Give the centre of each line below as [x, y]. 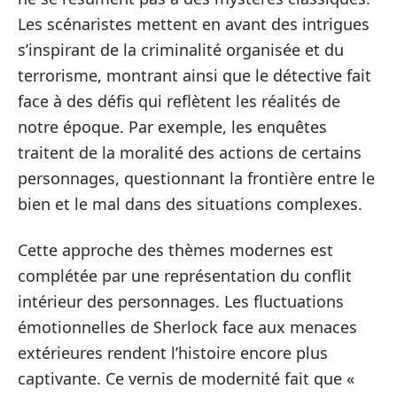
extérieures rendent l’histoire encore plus [173, 352]
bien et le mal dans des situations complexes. [190, 204]
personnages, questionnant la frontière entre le [196, 178]
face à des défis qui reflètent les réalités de [179, 101]
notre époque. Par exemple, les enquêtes [172, 127]
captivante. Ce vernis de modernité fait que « [186, 378]
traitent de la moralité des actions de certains [190, 152]
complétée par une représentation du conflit [185, 275]
